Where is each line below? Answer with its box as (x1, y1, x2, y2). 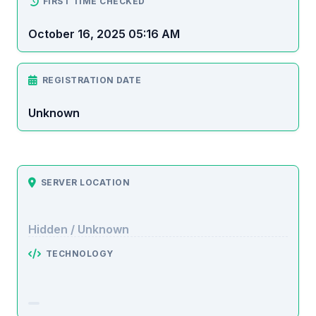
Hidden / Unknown (28, 221, 129, 236)
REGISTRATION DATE (42, 74, 141, 85)
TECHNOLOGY (45, 248, 114, 259)
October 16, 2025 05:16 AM (28, 26, 180, 41)
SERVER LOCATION (40, 176, 130, 188)
